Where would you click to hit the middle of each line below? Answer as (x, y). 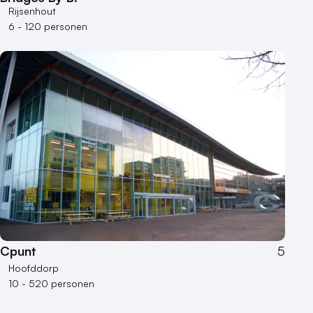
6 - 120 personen (48, 27)
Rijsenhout (32, 11)
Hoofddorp (34, 268)
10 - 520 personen (51, 284)
